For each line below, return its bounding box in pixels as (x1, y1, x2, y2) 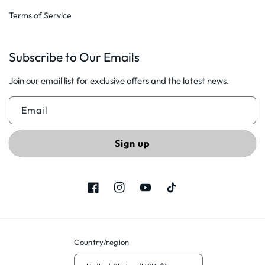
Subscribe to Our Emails (9, 49, 140, 64)
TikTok (166, 187, 190, 198)
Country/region (74, 237, 130, 247)
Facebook (88, 187, 124, 198)
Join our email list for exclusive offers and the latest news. (9, 75, 229, 86)
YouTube (140, 187, 171, 198)
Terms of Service (9, 9, 72, 21)
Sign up (115, 137, 150, 149)
